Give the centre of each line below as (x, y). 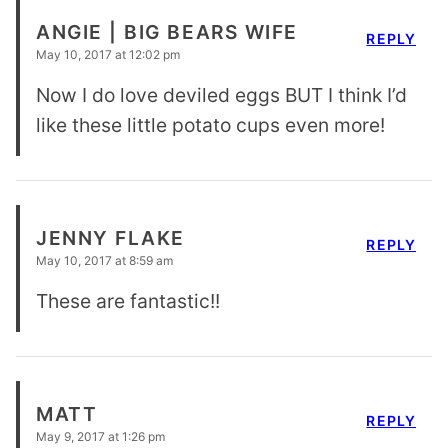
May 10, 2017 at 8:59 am (104, 261)
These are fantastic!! (128, 301)
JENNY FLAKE (110, 237)
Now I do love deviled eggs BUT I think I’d (221, 95)
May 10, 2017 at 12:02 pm (108, 55)
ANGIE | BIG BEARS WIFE (167, 31)
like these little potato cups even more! (210, 125)
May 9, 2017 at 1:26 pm (100, 437)
